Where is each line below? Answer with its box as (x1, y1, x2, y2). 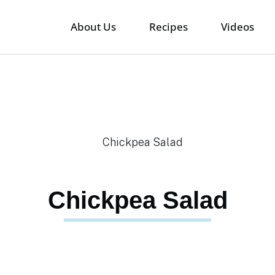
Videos (220, 20, 254, 34)
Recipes (149, 20, 188, 34)
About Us (70, 20, 116, 34)
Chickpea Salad (47, 187, 228, 214)
